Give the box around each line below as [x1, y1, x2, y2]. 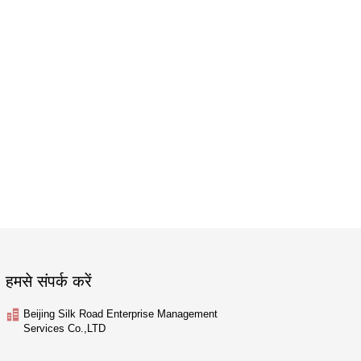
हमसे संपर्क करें [6, 272, 92, 291]
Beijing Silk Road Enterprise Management [23, 308, 218, 321]
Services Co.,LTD [23, 322, 106, 335]
